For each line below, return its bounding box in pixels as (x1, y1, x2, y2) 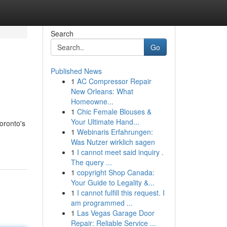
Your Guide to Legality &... (70, 177, 155, 187)
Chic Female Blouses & (77, 106, 152, 117)
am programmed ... (70, 198, 133, 208)
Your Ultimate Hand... (70, 117, 139, 127)
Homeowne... (70, 96, 113, 106)
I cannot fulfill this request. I (77, 187, 165, 198)
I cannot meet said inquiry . (77, 147, 164, 157)
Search (50, 28, 73, 39)
